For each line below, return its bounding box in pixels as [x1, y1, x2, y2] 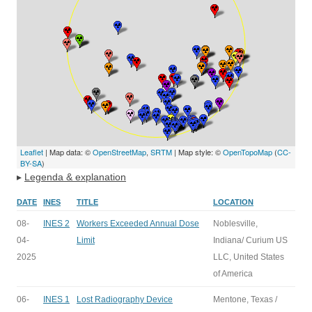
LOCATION [213, 198, 253, 206]
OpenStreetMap [93, 146, 146, 157]
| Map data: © [43, 146, 93, 157]
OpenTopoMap [223, 146, 272, 157]
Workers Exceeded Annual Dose [77, 219, 199, 228]
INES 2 [43, 219, 70, 228]
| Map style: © [172, 146, 223, 157]
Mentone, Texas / [213, 295, 277, 304]
